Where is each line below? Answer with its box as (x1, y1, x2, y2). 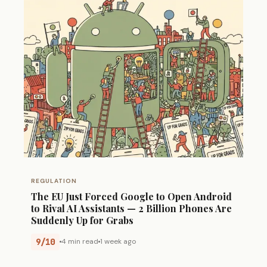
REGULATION (31, 176, 77, 185)
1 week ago (100, 237, 136, 247)
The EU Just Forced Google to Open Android (31, 190, 232, 203)
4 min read (61, 237, 98, 247)
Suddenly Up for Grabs (31, 213, 133, 226)
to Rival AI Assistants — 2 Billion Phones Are (31, 201, 232, 215)
